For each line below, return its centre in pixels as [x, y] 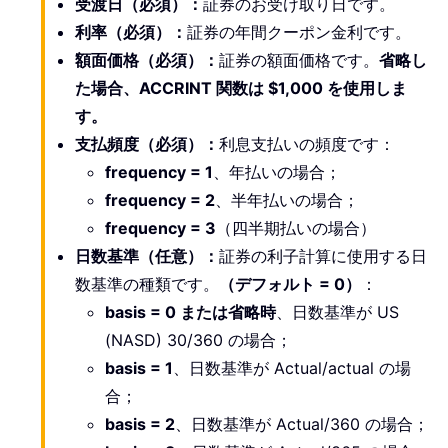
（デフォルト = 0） [290, 283]
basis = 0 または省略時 [190, 311]
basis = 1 [139, 367]
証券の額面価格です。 [299, 59]
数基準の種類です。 [147, 283]
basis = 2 [140, 423]
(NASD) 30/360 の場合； [198, 339]
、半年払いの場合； [287, 199]
